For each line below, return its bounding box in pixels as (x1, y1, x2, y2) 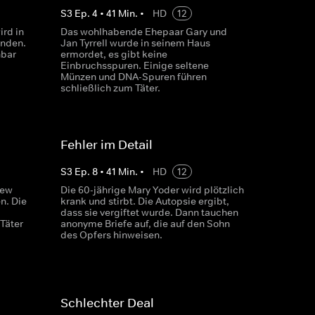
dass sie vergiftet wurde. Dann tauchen (60, 206, 238, 219)
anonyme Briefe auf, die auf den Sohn (60, 217, 230, 230)
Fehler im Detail (60, 137, 153, 153)
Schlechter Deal (60, 295, 154, 311)
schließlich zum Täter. (60, 82, 160, 94)
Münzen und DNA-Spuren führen (60, 70, 207, 83)
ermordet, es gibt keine (60, 48, 167, 60)
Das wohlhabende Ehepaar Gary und (60, 25, 227, 38)
